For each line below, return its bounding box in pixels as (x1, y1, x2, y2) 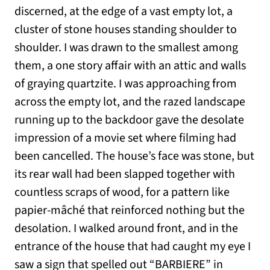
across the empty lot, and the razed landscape (14, 93, 245, 111)
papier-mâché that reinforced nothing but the (14, 202, 245, 219)
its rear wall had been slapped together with (14, 166, 235, 183)
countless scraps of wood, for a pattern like (14, 184, 230, 201)
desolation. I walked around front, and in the (14, 220, 238, 237)
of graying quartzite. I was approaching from (14, 75, 237, 93)
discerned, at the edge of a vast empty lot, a (14, 3, 233, 20)
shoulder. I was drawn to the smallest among (14, 39, 238, 57)
